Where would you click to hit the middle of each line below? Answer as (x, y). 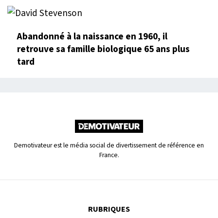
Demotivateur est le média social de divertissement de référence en (109, 145)
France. (109, 155)
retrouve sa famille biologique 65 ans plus (103, 49)
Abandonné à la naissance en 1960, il (92, 37)
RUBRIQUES (109, 209)
